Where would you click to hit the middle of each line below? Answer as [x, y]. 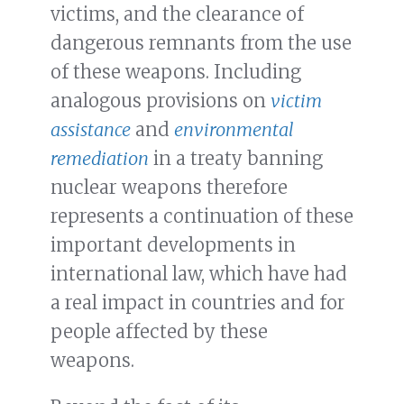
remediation [100, 159]
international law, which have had [199, 274]
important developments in [173, 245]
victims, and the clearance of [177, 14]
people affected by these [159, 332]
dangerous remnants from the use [201, 43]
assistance [91, 130]
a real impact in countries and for [198, 303]
